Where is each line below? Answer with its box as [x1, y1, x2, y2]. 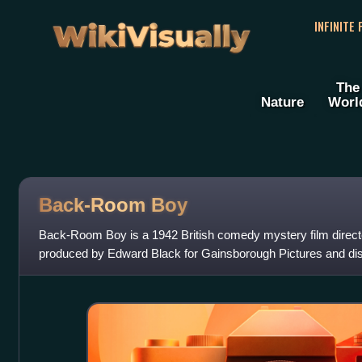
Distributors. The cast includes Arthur [38, 265, 234, 280]
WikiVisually [47, 9, 255, 53]
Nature [261, 94, 304, 111]
